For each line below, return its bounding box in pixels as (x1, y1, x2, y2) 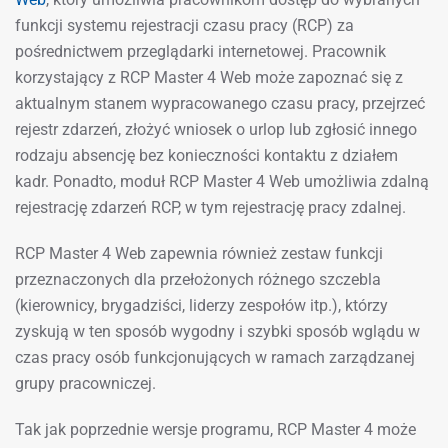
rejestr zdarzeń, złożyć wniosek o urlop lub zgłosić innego (15, 120, 417, 139)
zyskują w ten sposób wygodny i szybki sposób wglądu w (15, 322, 420, 341)
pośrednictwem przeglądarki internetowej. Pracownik (15, 42, 386, 61)
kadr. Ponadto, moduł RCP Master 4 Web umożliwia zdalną (15, 172, 429, 191)
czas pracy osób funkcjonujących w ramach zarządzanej (15, 348, 415, 367)
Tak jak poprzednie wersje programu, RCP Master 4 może (15, 420, 416, 439)
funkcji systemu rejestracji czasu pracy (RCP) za (15, 16, 354, 35)
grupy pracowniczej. (15, 374, 156, 393)
